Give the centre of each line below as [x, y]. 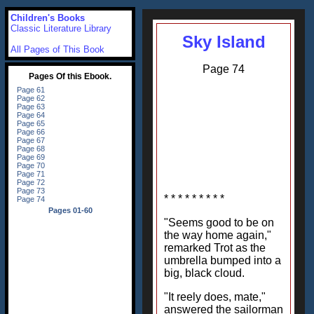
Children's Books [48, 18]
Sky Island [224, 42]
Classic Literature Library [61, 28]
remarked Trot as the [215, 248]
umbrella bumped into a [223, 260]
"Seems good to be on [219, 223]
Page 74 [224, 69]
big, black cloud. [204, 273]
